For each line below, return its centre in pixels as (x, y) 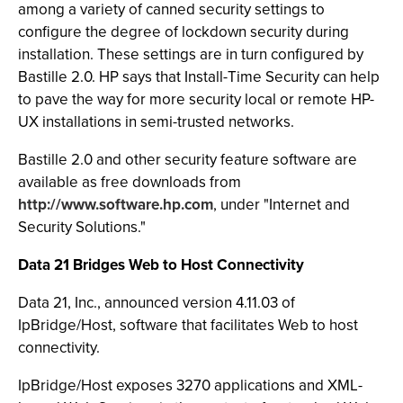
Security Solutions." (82, 227)
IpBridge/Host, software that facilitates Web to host (188, 325)
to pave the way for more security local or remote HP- (196, 99)
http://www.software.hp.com (116, 205)
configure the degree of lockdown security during (184, 32)
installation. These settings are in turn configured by (191, 54)
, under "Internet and (282, 205)
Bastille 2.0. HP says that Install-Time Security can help (199, 77)
